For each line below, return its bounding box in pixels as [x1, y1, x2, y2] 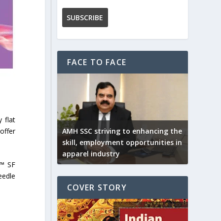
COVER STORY [67, 182, 127, 193]
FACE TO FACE [67, 56, 126, 68]
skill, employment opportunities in [62, 138, 182, 147]
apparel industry [62, 149, 120, 159]
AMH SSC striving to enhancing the [62, 126, 182, 136]
